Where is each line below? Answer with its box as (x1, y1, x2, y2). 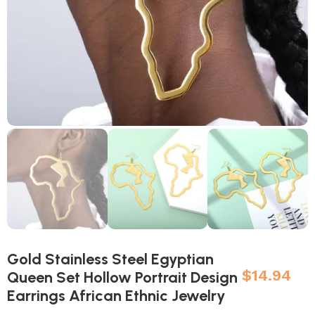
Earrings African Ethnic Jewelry (7, 285, 226, 305)
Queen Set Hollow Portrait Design (7, 267, 238, 287)
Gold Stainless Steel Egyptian (7, 249, 214, 269)
